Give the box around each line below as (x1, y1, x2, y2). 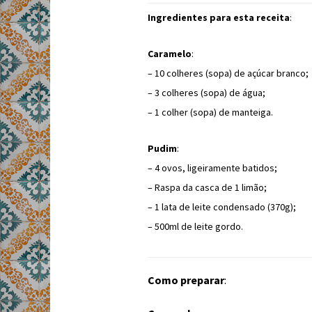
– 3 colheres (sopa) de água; (148, 86, 265, 99)
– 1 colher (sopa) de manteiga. (148, 106, 273, 118)
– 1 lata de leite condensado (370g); (148, 201, 296, 213)
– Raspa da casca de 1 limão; (148, 181, 267, 194)
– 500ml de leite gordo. (148, 220, 243, 233)
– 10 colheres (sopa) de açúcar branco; (148, 67, 309, 79)
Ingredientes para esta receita (148, 11, 290, 24)
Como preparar (148, 273, 224, 287)
